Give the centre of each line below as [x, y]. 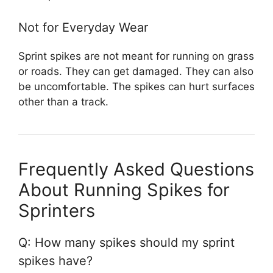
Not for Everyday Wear [83, 28]
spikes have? [55, 261]
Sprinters [57, 211]
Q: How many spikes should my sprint [126, 243]
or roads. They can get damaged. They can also [136, 72]
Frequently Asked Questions [136, 169]
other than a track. [63, 102]
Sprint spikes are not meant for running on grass [136, 56]
